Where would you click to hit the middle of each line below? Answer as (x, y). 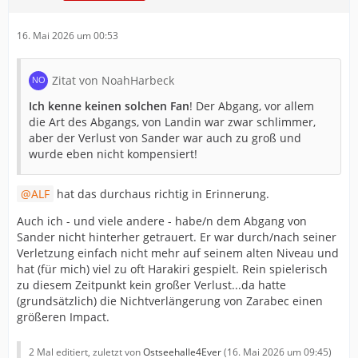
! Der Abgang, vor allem (252, 106)
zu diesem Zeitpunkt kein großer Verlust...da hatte (151, 285)
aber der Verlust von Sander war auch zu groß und (165, 138)
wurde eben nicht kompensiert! (113, 154)
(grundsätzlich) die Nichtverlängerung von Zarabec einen (170, 301)
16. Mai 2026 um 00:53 (68, 36)
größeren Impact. (63, 317)
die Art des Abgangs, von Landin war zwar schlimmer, (172, 122)
